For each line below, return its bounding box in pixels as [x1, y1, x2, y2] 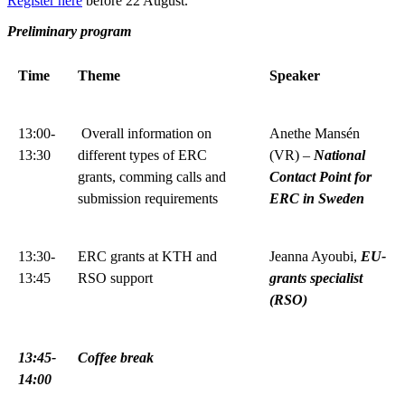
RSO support [78, 269, 153, 286]
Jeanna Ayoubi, [269, 248, 361, 264]
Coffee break [78, 349, 154, 365]
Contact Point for [269, 168, 372, 184]
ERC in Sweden [269, 190, 364, 206]
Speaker [269, 67, 320, 83]
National [314, 146, 365, 163]
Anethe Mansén [269, 125, 360, 141]
